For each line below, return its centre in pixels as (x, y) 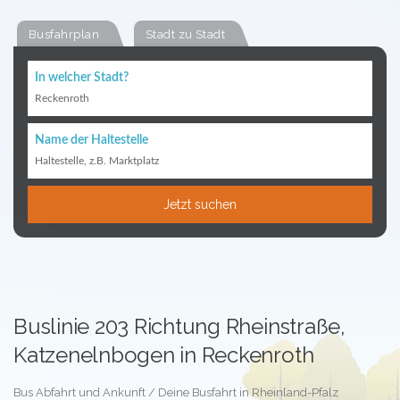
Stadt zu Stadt (185, 34)
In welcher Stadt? (82, 78)
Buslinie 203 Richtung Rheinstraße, (179, 326)
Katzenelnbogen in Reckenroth (164, 355)
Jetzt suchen (200, 204)
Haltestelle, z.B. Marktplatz (97, 161)
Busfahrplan (64, 34)
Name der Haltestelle (92, 140)
